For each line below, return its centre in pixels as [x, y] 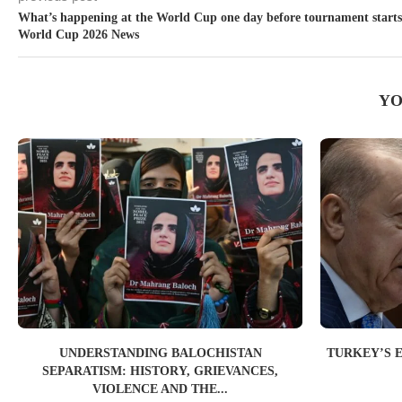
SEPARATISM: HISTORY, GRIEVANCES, [161, 371]
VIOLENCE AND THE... [161, 389]
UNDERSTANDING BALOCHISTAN [160, 353]
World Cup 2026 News [79, 35]
